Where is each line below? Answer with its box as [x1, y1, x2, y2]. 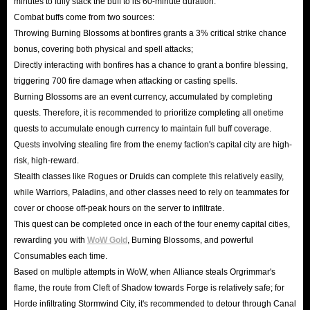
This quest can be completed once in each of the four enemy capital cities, [14, 219, 290, 229]
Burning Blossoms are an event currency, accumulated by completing [14, 91, 273, 102]
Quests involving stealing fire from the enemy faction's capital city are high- [14, 139, 292, 149]
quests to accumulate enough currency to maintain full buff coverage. [14, 123, 271, 134]
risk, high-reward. [14, 155, 79, 165]
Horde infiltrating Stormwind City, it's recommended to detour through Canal [14, 298, 296, 309]
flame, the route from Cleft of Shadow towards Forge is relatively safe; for [14, 282, 284, 293]
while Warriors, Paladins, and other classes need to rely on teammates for [14, 187, 289, 197]
